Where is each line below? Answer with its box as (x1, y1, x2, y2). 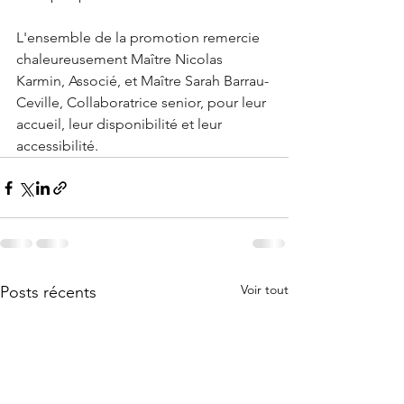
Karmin (16, 72, 61, 89)
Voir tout (241, 281, 289, 298)
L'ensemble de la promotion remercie (16, 29, 263, 46)
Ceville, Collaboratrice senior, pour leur (16, 94, 270, 111)
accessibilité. (16, 137, 98, 154)
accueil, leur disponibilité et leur (16, 115, 225, 133)
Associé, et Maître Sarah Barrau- (69, 72, 269, 89)
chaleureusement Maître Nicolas (16, 50, 226, 68)
